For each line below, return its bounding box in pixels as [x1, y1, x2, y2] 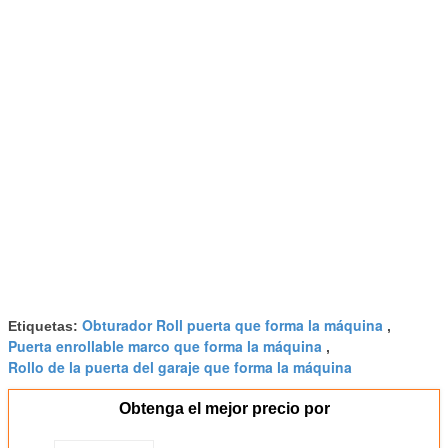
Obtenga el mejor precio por [118, 399, 330, 417]
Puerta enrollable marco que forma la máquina [8, 335, 322, 356]
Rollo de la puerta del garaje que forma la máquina [8, 356, 352, 377]
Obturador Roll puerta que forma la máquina [82, 314, 383, 335]
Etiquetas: [8, 317, 82, 334]
